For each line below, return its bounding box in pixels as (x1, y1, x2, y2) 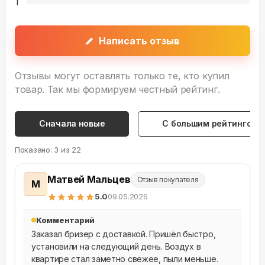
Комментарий (36, 215, 95, 225)
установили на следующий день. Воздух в (31, 241, 201, 251)
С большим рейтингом (162, 118, 258, 129)
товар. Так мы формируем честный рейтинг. (15, 83, 220, 95)
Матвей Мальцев (47, 173, 131, 186)
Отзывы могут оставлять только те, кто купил (15, 69, 230, 82)
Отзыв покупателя (137, 174, 199, 184)
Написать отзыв (99, 34, 180, 47)
